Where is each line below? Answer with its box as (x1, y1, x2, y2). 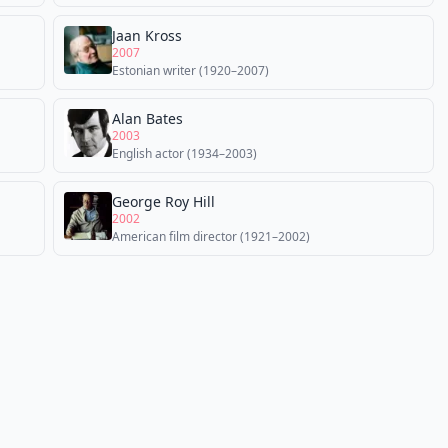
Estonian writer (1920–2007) (112, 62, 269, 79)
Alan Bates (112, 109, 183, 128)
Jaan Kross (112, 26, 182, 45)
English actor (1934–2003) (112, 145, 257, 162)
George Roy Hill (112, 192, 215, 211)
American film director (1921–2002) (112, 228, 310, 245)
